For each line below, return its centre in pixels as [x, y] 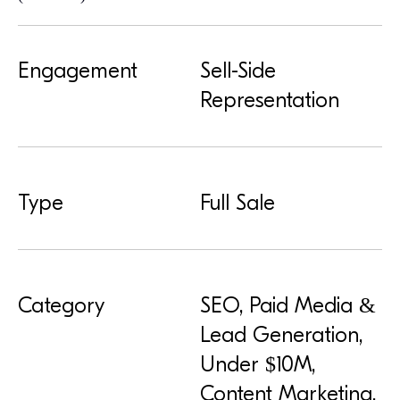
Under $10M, [258, 365]
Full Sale [237, 203]
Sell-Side [238, 71]
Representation [270, 100]
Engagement [78, 71]
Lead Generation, [281, 335]
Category [61, 306]
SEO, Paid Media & [288, 306]
